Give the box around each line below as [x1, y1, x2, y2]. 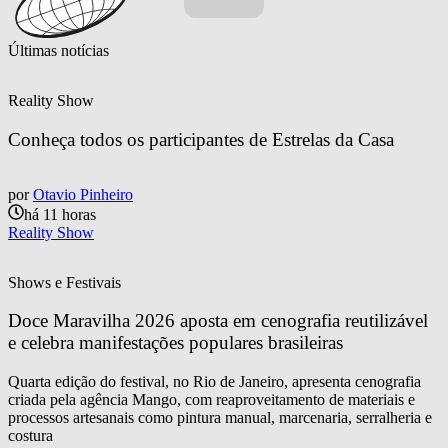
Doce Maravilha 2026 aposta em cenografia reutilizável [8, 310, 433, 332]
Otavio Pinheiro [33, 185, 133, 203]
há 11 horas [24, 205, 96, 223]
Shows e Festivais [8, 273, 121, 291]
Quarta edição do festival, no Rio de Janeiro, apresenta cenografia [8, 373, 421, 391]
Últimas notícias [8, 42, 109, 60]
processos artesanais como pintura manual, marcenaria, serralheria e [8, 409, 432, 427]
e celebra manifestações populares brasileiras [8, 332, 343, 354]
